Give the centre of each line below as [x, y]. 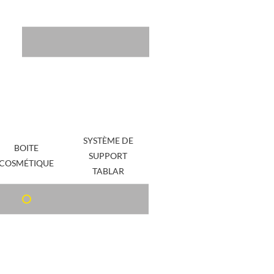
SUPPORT [108, 156]
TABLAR [108, 171]
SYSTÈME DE [108, 141]
